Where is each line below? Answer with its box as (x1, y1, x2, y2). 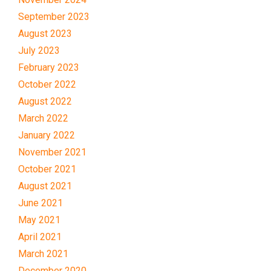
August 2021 (18, 180, 72, 192)
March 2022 (18, 112, 68, 124)
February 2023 (18, 61, 79, 73)
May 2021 (18, 214, 60, 226)
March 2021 (18, 247, 68, 260)
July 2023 (18, 44, 60, 56)
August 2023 (18, 27, 72, 39)
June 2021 (18, 197, 63, 209)
